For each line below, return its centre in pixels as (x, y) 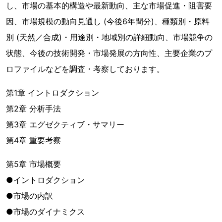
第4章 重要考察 (33, 140)
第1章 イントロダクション (53, 93)
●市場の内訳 (29, 196)
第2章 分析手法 (33, 109)
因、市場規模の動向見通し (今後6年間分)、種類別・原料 (108, 21)
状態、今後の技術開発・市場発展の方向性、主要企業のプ (109, 53)
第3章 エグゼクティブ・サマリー (65, 124)
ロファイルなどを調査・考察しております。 (85, 69)
